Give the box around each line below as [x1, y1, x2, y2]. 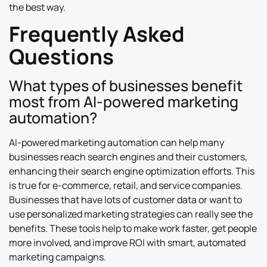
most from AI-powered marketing [9, 91, 238, 112]
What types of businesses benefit [9, 74, 243, 96]
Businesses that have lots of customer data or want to [9, 193, 242, 206]
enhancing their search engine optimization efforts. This [9, 164, 254, 178]
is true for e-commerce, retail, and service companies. [9, 178, 243, 192]
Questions [9, 42, 114, 71]
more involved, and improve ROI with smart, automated [9, 235, 246, 249]
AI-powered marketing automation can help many [9, 135, 224, 149]
